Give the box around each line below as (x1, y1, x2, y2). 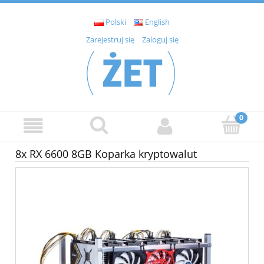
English (145, 16, 170, 28)
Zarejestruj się (85, 34, 134, 45)
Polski (105, 16, 126, 28)
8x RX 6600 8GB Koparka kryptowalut (15, 147, 197, 161)
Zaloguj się (141, 34, 179, 45)
